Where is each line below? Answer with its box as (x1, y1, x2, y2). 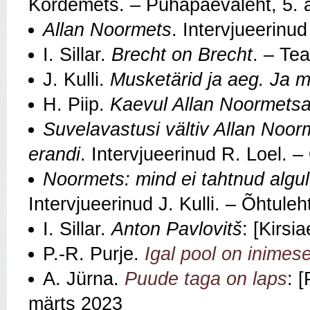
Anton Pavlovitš (111, 218, 242, 239)
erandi (28, 143, 80, 165)
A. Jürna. (43, 268, 125, 289)
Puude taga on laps (125, 268, 287, 289)
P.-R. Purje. (43, 243, 145, 264)
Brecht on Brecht (111, 44, 253, 65)
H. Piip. (43, 93, 110, 115)
